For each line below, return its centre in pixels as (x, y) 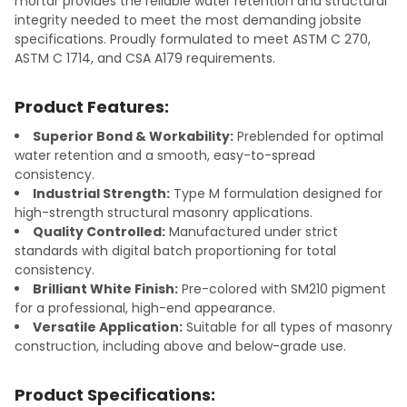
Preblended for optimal (308, 137)
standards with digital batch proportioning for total (175, 251)
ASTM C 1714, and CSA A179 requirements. (145, 59)
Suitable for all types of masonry (288, 328)
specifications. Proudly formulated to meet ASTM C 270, (193, 40)
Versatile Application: (108, 328)
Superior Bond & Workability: (133, 137)
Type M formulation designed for (276, 194)
